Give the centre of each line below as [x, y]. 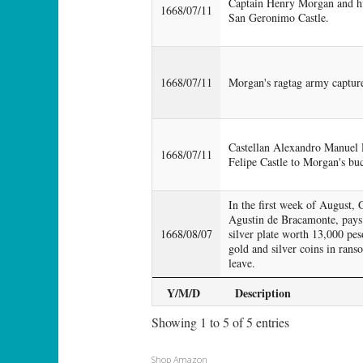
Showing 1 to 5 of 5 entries [220, 322]
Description [263, 293]
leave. [242, 263]
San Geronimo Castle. [279, 17]
